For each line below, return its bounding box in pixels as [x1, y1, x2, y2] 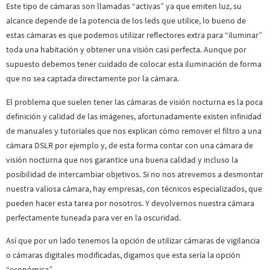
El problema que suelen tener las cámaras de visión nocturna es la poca [6, 96, 263, 107]
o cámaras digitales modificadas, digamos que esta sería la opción [6, 250, 240, 261]
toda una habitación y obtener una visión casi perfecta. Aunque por [6, 44, 246, 55]
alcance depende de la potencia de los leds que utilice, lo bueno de [6, 15, 246, 27]
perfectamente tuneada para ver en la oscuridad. [6, 212, 181, 223]
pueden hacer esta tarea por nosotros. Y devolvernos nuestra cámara [6, 197, 254, 209]
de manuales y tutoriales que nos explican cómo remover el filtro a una [6, 125, 262, 136]
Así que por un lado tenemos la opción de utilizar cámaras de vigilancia [6, 235, 260, 246]
